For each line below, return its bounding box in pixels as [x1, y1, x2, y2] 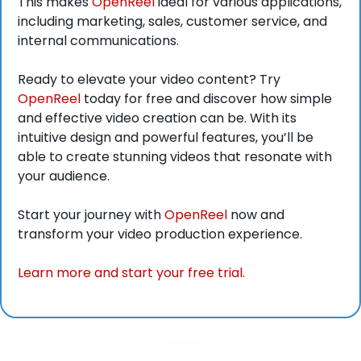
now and [227, 205, 284, 224]
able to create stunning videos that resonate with [18, 147, 332, 166]
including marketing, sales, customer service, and [18, 11, 327, 31]
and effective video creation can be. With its [18, 108, 297, 127]
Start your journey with [18, 205, 164, 224]
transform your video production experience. [18, 224, 302, 243]
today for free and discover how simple [81, 89, 332, 108]
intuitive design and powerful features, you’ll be [18, 127, 313, 147]
